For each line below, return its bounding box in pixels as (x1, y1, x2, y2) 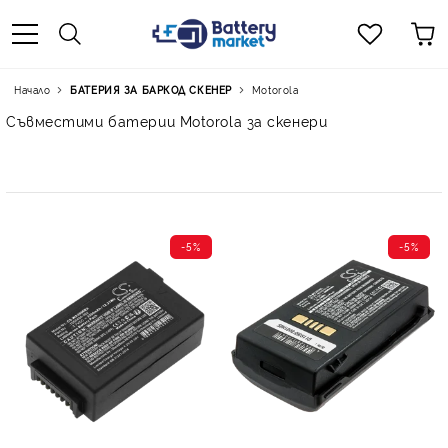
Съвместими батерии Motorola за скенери (6, 111, 328, 130)
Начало (14, 83, 51, 96)
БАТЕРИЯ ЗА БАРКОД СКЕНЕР (70, 83, 232, 96)
